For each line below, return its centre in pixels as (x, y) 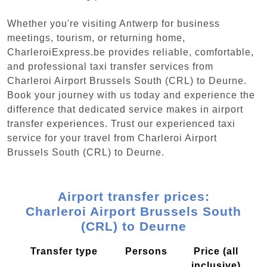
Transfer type (64, 251)
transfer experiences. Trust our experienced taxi (121, 123)
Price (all (216, 251)
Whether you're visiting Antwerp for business (114, 23)
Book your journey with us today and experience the (131, 95)
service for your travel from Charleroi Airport (112, 138)
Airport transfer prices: (133, 196)
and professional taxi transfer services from (110, 66)
